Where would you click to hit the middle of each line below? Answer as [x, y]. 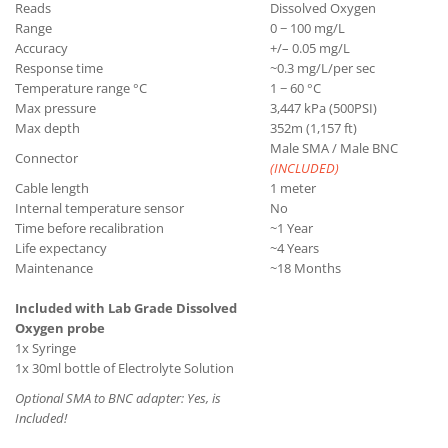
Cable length [52, 188]
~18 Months [305, 268]
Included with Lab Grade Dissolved [126, 308]
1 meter [293, 188]
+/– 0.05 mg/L [310, 48]
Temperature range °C [81, 88]
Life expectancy [61, 248]
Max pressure [55, 108]
